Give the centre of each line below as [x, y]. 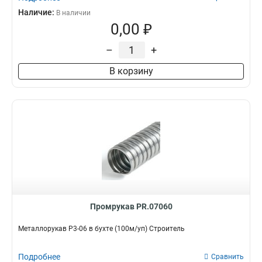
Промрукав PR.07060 [131, 206]
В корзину [131, 71]
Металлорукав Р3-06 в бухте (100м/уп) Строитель [101, 229]
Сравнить [227, 257]
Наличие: [37, 12]
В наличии [73, 13]
